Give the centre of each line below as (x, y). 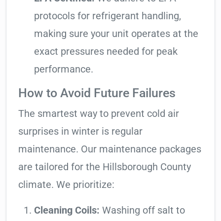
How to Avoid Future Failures (97, 93)
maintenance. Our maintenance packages (110, 149)
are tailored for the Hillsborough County (105, 167)
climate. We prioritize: (66, 185)
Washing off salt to (142, 210)
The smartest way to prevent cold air (99, 114)
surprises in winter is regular (80, 131)
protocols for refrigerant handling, (108, 16)
